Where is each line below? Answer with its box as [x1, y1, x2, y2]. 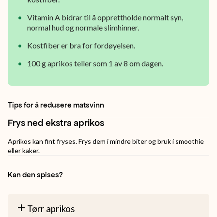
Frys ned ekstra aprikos [8, 117, 104, 129]
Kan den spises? [8, 170, 62, 179]
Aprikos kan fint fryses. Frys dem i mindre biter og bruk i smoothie [8, 137, 204, 145]
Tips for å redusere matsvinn [8, 100, 104, 109]
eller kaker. [8, 146, 40, 155]
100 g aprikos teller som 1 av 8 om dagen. [27, 59, 163, 68]
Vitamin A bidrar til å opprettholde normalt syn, [27, 13, 183, 22]
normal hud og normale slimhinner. [27, 23, 139, 32]
